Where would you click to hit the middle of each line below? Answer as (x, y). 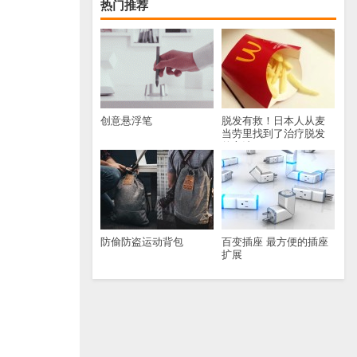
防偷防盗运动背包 (142, 241)
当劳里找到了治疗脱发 (273, 133)
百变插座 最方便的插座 (275, 241)
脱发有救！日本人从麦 (273, 120)
